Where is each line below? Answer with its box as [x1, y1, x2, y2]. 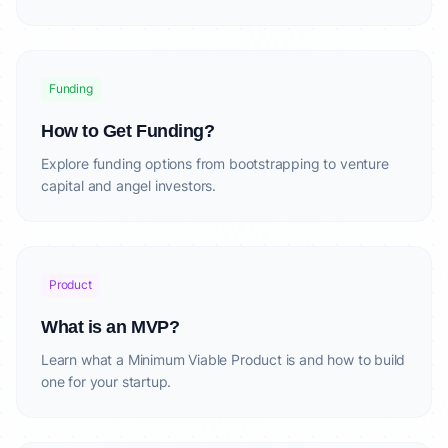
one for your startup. [41, 373, 172, 390]
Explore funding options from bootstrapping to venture [41, 155, 389, 172]
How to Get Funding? [41, 121, 215, 141]
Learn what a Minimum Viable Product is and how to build [41, 351, 406, 368]
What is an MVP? [41, 317, 180, 337]
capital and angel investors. [41, 177, 217, 194]
